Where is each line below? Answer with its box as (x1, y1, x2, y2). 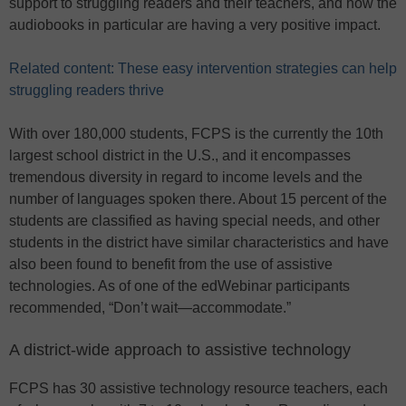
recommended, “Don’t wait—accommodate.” (9, 300, 291, 316)
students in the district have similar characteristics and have (9, 235, 389, 251)
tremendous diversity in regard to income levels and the (9, 169, 362, 186)
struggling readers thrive (9, 82, 164, 99)
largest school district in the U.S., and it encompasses (9, 148, 351, 164)
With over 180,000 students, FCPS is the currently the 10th (9, 126, 383, 142)
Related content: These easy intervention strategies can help (9, 61, 397, 77)
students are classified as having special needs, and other (9, 213, 380, 229)
